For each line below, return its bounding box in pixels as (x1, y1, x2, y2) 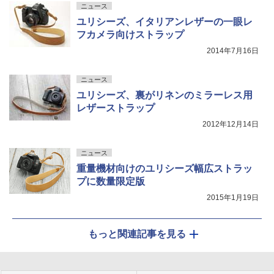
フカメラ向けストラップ (76, 29, 184, 40)
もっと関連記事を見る (88, 229, 186, 239)
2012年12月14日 (202, 120, 259, 128)
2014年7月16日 (207, 46, 259, 55)
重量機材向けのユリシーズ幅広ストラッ (76, 163, 253, 174)
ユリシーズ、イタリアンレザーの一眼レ (76, 17, 253, 27)
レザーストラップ (76, 103, 155, 113)
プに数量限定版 (76, 176, 145, 187)
